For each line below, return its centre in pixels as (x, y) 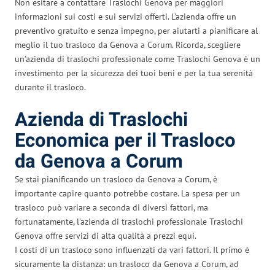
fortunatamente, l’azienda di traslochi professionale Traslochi (129, 221)
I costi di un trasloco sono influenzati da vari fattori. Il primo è (132, 250)
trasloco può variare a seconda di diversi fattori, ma (111, 207)
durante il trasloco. (50, 87)
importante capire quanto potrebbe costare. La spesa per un (127, 193)
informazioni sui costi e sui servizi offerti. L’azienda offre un (126, 16)
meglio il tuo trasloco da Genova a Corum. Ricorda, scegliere (128, 45)
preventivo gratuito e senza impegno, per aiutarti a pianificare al (136, 30)
